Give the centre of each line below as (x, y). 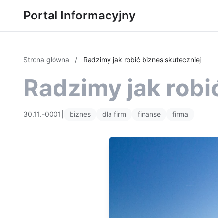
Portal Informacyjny (80, 15)
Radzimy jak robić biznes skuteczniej (142, 60)
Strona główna (47, 60)
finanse (149, 114)
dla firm (114, 114)
